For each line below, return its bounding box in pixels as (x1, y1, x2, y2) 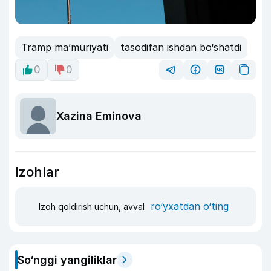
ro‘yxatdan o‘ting (151, 200, 229, 213)
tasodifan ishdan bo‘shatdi (120, 41, 241, 54)
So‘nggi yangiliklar (18, 253, 117, 266)
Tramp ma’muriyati (21, 41, 108, 54)
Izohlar (15, 163, 59, 180)
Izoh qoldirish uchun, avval (39, 201, 147, 212)
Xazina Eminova (56, 109, 142, 123)
